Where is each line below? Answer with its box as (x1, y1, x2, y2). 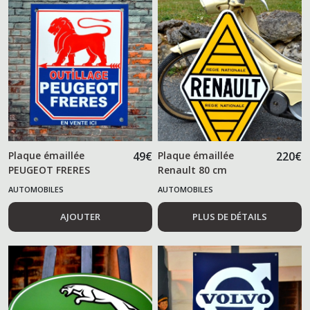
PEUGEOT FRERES (8, 163, 90, 176)
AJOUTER (60, 210, 100, 223)
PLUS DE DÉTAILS (192, 210, 268, 223)
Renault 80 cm (158, 163, 228, 176)
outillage (8, 178, 52, 191)
